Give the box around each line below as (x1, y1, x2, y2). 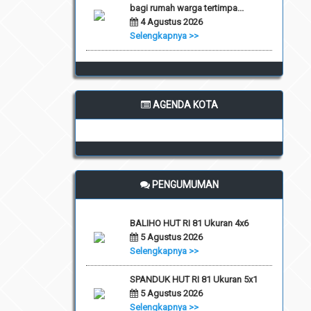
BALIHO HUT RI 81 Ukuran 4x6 (129, 217, 249, 228)
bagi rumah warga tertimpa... (129, 2, 244, 13)
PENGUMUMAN (149, 178, 219, 190)
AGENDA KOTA (150, 99, 218, 110)
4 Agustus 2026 (137, 16, 203, 27)
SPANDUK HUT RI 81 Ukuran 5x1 (129, 274, 258, 285)
